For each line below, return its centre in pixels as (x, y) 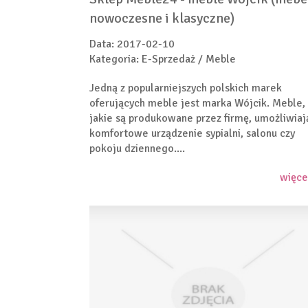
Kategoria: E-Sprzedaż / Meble (163, 59)
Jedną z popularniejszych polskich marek (186, 88)
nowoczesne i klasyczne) (162, 19)
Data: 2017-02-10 (132, 44)
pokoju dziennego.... (137, 149)
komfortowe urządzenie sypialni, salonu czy (192, 134)
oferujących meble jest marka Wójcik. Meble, (197, 103)
